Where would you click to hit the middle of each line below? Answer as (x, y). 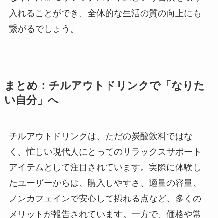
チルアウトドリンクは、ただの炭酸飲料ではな (100, 136)
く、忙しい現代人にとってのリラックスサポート (105, 152)
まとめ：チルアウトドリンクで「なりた (104, 85)
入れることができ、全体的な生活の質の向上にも (105, 13)
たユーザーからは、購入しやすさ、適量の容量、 (105, 183)
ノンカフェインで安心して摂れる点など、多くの (105, 198)
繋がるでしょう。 (44, 28)
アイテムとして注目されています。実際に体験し (105, 167)
